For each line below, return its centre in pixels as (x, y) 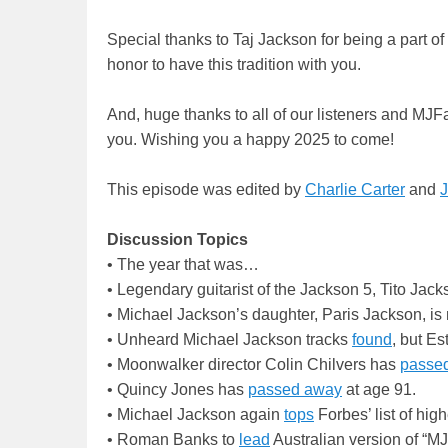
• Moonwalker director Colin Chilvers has (253, 365)
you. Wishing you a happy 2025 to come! (250, 140)
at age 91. (379, 390)
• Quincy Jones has (177, 390)
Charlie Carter (355, 190)
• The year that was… (183, 265)
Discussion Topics (177, 240)
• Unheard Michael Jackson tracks (229, 340)
